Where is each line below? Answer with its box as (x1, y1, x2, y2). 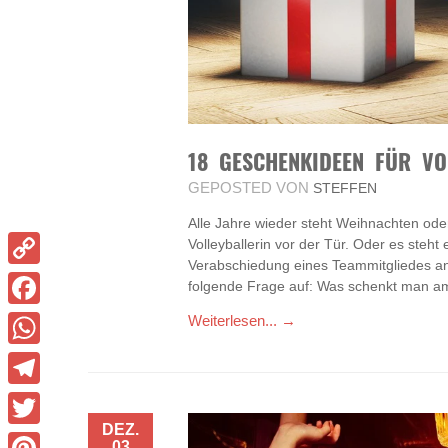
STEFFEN (309, 179, 377, 196)
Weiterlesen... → (188, 312, 296, 329)
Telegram (8, 392, 61, 407)
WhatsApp (8, 352, 68, 367)
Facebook (8, 312, 65, 327)
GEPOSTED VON (188, 179, 309, 196)
